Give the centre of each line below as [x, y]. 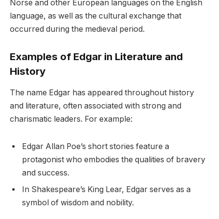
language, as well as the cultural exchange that [96, 16]
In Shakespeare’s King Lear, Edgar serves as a [106, 189]
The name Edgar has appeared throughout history [102, 92]
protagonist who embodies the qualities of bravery [114, 159]
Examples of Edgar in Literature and [96, 56]
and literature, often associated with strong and [96, 106]
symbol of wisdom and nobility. [78, 202]
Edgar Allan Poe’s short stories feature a [96, 146]
